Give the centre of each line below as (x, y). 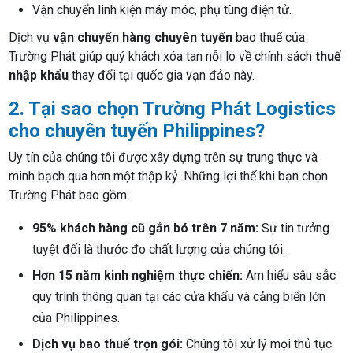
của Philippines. (76, 318)
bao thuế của (269, 38)
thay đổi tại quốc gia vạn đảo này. (162, 76)
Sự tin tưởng (294, 229)
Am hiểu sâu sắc (290, 276)
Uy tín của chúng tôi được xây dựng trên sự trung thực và (163, 158)
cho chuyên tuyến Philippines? (137, 131)
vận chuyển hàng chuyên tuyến (143, 38)
